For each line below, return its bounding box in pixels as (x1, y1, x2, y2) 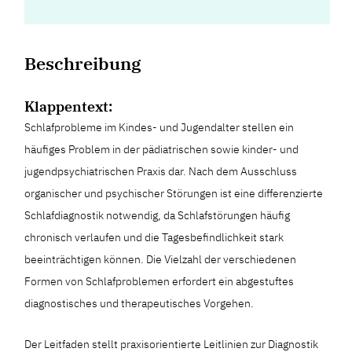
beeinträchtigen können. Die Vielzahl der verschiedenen (24, 252, 297, 267)
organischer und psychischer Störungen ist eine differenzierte (24, 186, 324, 201)
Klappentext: (24, 97, 113, 116)
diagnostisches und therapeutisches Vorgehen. (24, 296, 255, 311)
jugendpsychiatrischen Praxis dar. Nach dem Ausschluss (24, 164, 298, 179)
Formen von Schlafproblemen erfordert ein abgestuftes (24, 274, 295, 289)
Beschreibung (24, 52, 142, 75)
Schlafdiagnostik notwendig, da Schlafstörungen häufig (24, 208, 291, 223)
